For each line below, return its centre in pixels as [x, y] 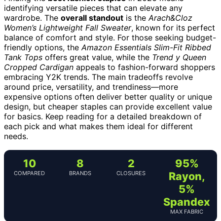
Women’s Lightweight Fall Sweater [68, 27]
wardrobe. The [32, 18]
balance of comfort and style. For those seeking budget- [110, 37]
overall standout [92, 18]
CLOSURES [131, 173]
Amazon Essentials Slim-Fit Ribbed [146, 47]
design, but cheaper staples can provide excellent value [108, 106]
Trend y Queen [179, 57]
